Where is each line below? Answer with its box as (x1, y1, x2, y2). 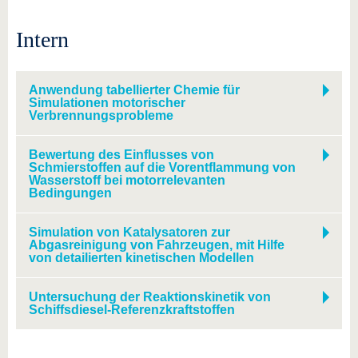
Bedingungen (29, 186, 112, 200)
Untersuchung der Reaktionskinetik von (29, 290, 271, 304)
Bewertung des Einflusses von (29, 148, 214, 161)
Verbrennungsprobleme (29, 109, 173, 122)
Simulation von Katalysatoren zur (29, 225, 230, 239)
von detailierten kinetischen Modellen (29, 251, 254, 265)
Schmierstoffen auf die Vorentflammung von (29, 161, 296, 174)
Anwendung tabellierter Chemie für (29, 83, 240, 97)
